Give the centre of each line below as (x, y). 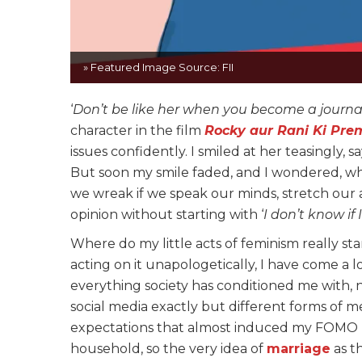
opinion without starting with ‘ (167, 215)
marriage (299, 349)
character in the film (137, 131)
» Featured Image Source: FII (158, 67)
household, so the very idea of (168, 349)
